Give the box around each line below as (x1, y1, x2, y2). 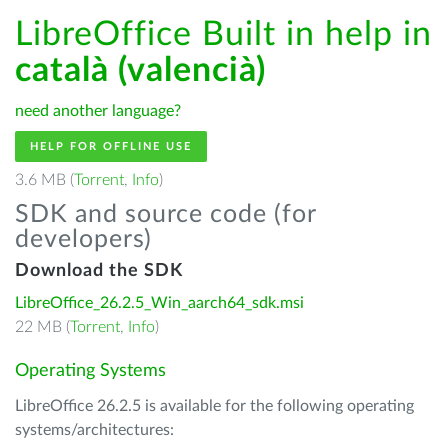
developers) (15, 227, 152, 252)
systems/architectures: (15, 422, 174, 438)
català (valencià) (15, 54, 266, 88)
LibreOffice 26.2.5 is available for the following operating (15, 398, 414, 414)
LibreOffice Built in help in (15, 18, 432, 52)
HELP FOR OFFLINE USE (30, 141, 192, 152)
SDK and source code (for (15, 202, 316, 227)
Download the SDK (15, 262, 183, 280)
